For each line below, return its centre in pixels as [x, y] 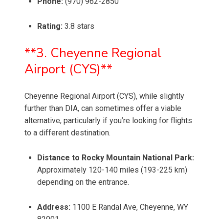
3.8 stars [78, 26]
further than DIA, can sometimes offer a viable [103, 109]
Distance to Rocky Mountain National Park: [116, 158]
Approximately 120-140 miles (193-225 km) [112, 170]
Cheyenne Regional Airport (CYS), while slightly [104, 96]
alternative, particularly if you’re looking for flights [108, 121]
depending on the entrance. [83, 182]
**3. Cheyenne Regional [93, 53]
